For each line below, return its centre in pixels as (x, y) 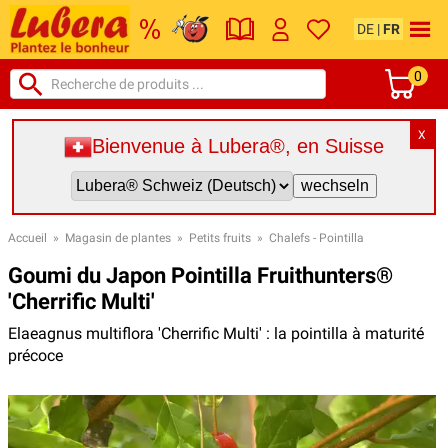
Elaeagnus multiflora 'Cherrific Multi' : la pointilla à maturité (216, 333)
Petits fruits (220, 237)
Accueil (27, 237)
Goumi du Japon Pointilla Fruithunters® (200, 275)
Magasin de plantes (118, 237)
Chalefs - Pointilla (316, 237)
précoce (35, 355)
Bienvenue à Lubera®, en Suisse (238, 146)
